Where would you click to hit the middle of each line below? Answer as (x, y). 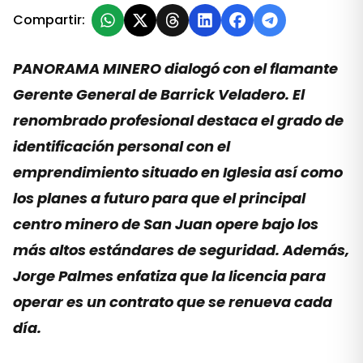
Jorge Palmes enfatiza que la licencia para (169, 276)
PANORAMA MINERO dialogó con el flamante (175, 68)
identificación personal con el (122, 146)
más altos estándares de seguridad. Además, (181, 250)
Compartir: (49, 20)
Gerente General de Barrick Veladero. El (159, 94)
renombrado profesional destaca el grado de (178, 120)
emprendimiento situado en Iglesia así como (178, 172)
